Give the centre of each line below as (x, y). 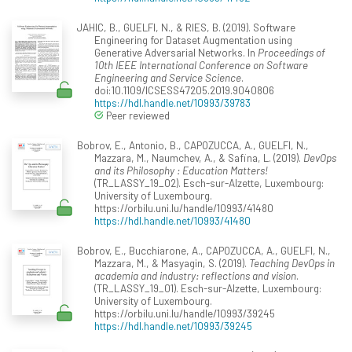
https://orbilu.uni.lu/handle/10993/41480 (184, 208)
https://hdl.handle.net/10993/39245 (173, 326)
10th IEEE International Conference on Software (201, 65)
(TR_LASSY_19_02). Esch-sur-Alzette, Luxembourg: (209, 183)
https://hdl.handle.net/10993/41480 (172, 221)
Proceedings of (291, 53)
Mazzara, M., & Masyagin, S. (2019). (172, 263)
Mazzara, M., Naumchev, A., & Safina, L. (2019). (199, 158)
